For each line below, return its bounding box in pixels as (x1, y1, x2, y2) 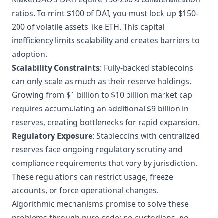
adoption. (12, 49, 47, 59)
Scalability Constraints (12, 62, 100, 73)
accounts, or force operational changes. (12, 185, 159, 196)
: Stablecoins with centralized (92, 130, 200, 141)
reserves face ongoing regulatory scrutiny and (12, 144, 182, 155)
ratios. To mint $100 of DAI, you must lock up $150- (12, 8, 198, 18)
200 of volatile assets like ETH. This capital (12, 21, 164, 32)
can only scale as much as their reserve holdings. (12, 76, 191, 87)
